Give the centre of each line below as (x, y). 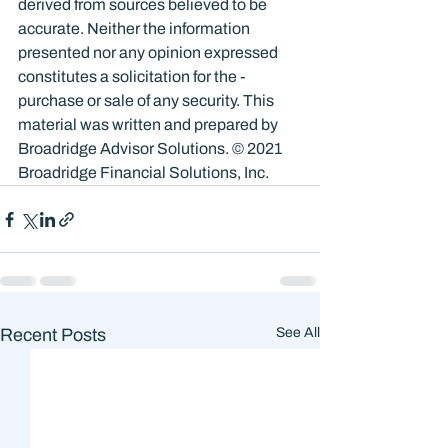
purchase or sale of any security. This (147, 100)
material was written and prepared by (149, 124)
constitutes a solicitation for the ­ (134, 76)
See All (298, 332)
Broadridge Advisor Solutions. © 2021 (151, 148)
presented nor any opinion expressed (149, 52)
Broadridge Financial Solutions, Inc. (143, 172)
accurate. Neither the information (135, 28)
